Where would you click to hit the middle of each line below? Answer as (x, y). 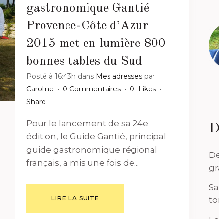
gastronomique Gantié (88, 8)
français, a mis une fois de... (82, 163)
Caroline (40, 89)
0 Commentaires (91, 89)
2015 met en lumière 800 (96, 44)
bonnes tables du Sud (84, 61)
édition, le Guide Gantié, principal (96, 136)
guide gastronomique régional (92, 150)
